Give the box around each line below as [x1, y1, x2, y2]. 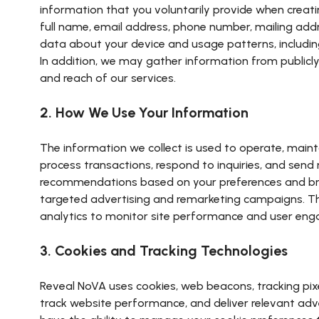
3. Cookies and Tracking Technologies [40, 242, 288, 259]
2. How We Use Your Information [40, 104, 249, 121]
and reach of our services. [40, 71, 176, 85]
